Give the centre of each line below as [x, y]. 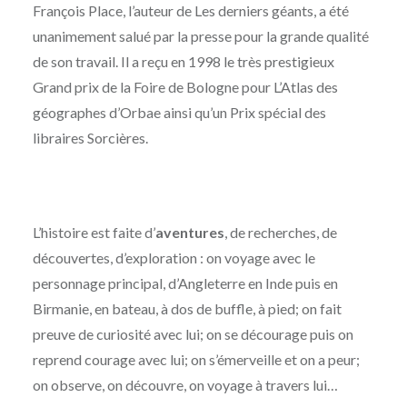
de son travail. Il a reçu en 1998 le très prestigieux [183, 62]
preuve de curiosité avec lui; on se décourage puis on [193, 334]
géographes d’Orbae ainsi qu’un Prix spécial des [179, 113]
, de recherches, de [280, 233]
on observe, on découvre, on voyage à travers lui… [185, 385]
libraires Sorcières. [90, 138]
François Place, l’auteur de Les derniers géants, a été [190, 11]
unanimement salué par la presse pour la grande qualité [200, 36]
